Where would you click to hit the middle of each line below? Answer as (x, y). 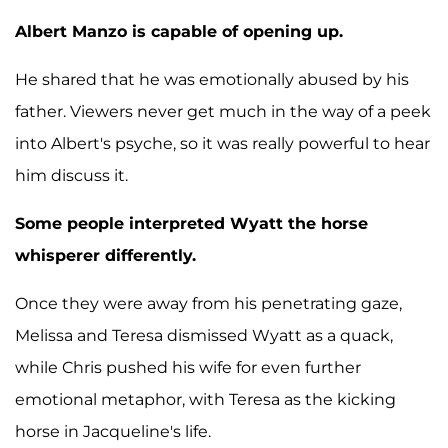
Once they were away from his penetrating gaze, (208, 304)
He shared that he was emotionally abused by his (212, 80)
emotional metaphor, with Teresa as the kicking (205, 400)
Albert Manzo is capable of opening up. (179, 32)
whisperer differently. (105, 256)
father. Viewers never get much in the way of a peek (223, 112)
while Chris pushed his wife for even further (188, 368)
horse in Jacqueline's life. (113, 432)
